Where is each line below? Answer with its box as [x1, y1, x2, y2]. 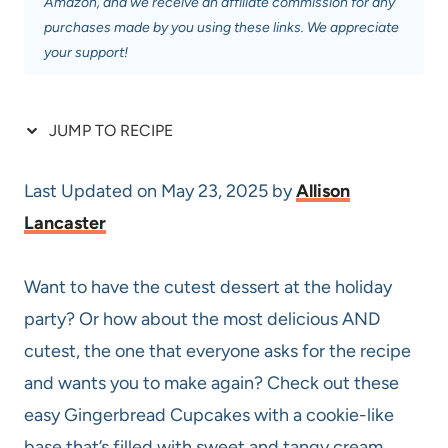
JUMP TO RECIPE [45, 120, 173, 140]
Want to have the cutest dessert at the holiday [24, 275, 392, 298]
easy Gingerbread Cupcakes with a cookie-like [24, 403, 394, 426]
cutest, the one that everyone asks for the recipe [24, 339, 411, 362]
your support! [44, 43, 128, 61]
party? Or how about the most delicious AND [24, 307, 380, 330]
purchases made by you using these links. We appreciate [44, 18, 399, 36]
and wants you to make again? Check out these [24, 371, 399, 394]
